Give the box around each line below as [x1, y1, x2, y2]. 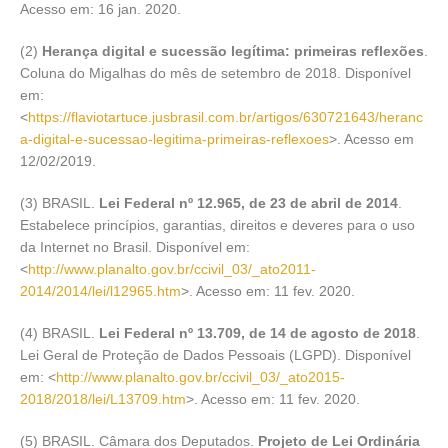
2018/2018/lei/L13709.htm [20, 390, 186, 407]
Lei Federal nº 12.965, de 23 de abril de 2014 [99, 194, 398, 211]
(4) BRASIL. [20, 324, 99, 341]
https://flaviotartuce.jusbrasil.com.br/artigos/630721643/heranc [28, 108, 423, 125]
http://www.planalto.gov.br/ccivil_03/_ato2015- [56, 368, 345, 385]
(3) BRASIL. [20, 194, 99, 211]
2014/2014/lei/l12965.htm [20, 282, 181, 299]
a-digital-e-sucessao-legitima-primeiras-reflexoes [20, 130, 329, 147]
